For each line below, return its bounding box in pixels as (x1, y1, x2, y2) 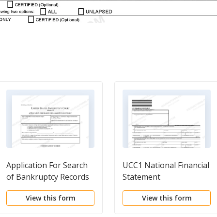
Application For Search (6, 159, 88, 170)
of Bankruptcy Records (6, 171, 89, 182)
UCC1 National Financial (123, 159, 209, 170)
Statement (123, 171, 160, 182)
